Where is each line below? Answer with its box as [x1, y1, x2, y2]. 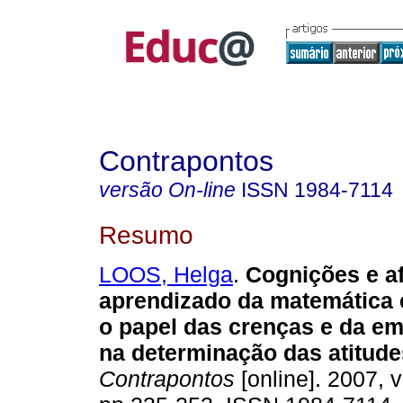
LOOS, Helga [99, 262, 233, 288]
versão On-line [99, 178, 236, 201]
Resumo [99, 219, 193, 249]
